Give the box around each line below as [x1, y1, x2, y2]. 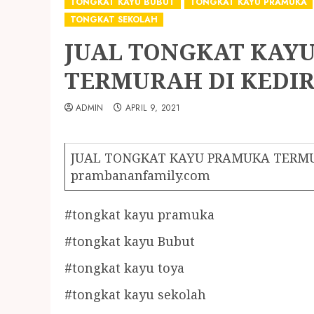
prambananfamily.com [71, 167, 210, 184]
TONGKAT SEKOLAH [70, 13, 158, 26]
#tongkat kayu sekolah [64, 286, 206, 303]
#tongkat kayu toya [64, 259, 184, 276]
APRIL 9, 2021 [125, 102, 181, 114]
